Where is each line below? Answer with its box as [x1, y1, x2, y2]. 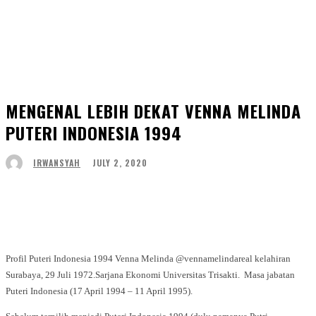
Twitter [115, 195, 142, 205]
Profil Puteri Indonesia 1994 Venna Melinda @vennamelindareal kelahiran [6, 253, 291, 264]
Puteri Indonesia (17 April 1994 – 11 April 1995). [6, 286, 193, 296]
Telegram [268, 195, 305, 205]
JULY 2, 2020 [92, 156, 147, 169]
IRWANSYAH [33, 157, 80, 169]
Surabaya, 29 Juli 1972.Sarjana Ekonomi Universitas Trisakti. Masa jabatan [6, 269, 297, 280]
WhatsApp [187, 195, 224, 205]
